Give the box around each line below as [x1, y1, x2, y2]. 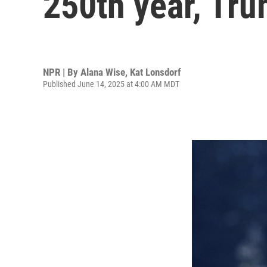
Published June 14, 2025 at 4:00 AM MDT [43, 79, 179, 89]
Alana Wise [80, 66, 125, 78]
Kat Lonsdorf [130, 66, 181, 78]
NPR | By [43, 66, 80, 78]
